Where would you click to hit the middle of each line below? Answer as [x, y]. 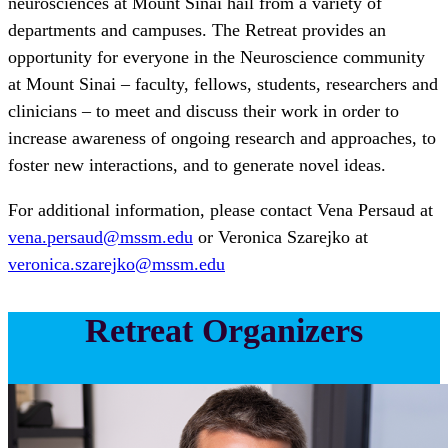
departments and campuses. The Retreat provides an [197, 29]
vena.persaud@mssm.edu [100, 236]
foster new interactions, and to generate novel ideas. [197, 164]
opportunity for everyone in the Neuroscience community [216, 56]
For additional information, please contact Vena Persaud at [220, 209]
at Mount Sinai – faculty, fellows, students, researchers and [223, 83]
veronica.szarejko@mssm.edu [116, 263]
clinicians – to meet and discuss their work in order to [203, 110]
